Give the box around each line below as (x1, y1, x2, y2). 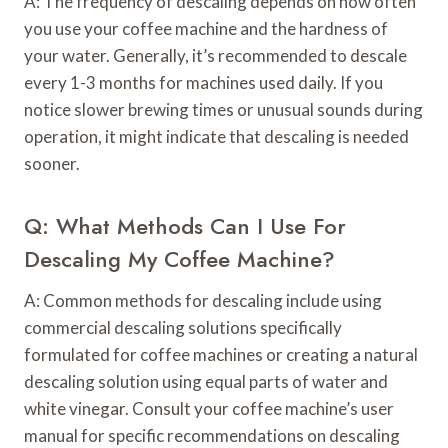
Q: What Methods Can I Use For (24, 210, 346, 243)
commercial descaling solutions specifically (24, 317, 342, 339)
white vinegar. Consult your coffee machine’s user (24, 398, 394, 420)
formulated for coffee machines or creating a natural (24, 344, 418, 366)
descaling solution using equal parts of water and (24, 371, 388, 393)
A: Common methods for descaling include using (24, 290, 382, 312)
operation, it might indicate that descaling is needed (24, 126, 409, 148)
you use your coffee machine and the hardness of (24, 18, 388, 40)
